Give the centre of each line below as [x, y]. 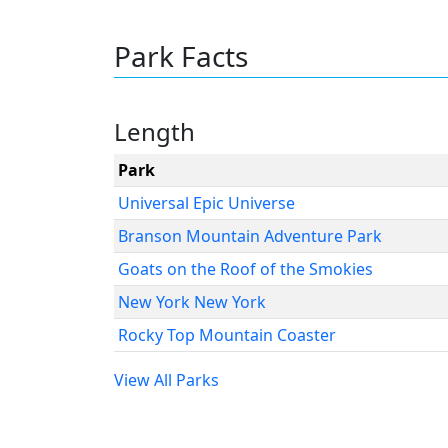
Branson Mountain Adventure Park [250, 236]
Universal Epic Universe [206, 203]
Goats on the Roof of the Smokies [245, 269]
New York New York [192, 302]
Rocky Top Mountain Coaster [227, 335]
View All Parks [166, 380]
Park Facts [181, 56]
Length [154, 131]
